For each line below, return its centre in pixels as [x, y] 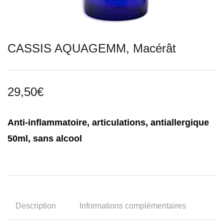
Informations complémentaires [133, 206]
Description [36, 206]
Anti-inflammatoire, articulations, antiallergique [108, 122]
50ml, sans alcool [45, 138]
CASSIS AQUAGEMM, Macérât [92, 48]
